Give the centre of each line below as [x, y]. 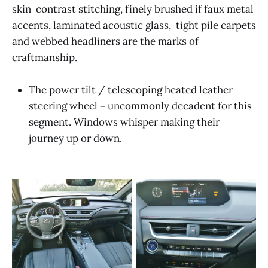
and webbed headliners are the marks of [105, 41]
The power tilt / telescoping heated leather [131, 89]
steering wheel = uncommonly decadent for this [140, 106]
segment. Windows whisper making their [124, 122]
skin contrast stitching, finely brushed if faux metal [133, 9]
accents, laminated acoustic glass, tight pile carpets [134, 25]
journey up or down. [75, 138]
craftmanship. [45, 57]
